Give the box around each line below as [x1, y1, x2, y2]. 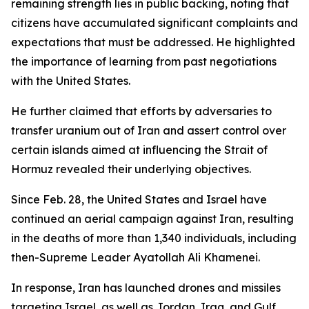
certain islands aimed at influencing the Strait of [11, 143, 268, 157]
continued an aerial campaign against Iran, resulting [11, 212, 294, 226]
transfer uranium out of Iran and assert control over [11, 123, 286, 137]
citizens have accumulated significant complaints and [11, 16, 298, 30]
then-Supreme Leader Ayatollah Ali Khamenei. [11, 250, 260, 264]
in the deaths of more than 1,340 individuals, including [11, 231, 297, 245]
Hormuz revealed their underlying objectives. [11, 162, 251, 176]
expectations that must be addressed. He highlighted [11, 35, 295, 49]
